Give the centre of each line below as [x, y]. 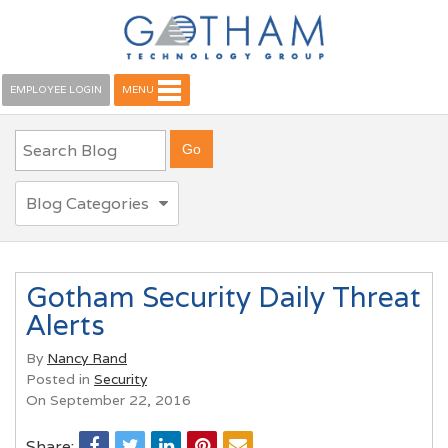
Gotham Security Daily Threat [223, 297]
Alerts [65, 325]
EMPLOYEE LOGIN [56, 90]
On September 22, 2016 [108, 399]
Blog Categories [87, 203]
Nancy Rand [87, 357]
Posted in [60, 378]
